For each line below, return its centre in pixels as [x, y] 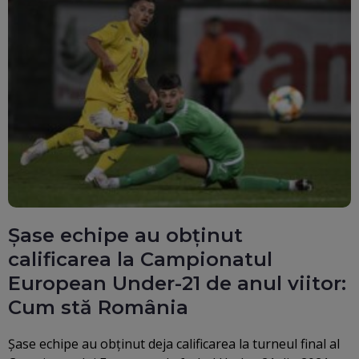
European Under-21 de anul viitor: [177, 284]
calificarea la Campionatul [140, 260]
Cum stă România [98, 308]
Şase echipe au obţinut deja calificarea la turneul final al [174, 344]
